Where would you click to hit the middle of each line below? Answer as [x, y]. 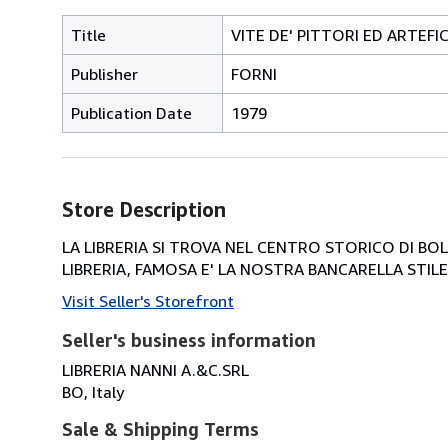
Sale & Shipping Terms [160, 428]
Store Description [144, 209]
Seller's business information [189, 339]
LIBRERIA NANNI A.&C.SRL [155, 369]
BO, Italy [93, 391]
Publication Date [131, 112]
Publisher [104, 73]
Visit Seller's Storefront [148, 300]
